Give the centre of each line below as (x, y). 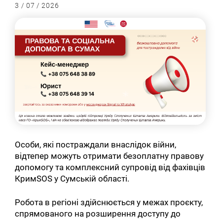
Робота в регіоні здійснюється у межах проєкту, (109, 202)
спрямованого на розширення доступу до (98, 213)
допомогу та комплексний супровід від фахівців (110, 167)
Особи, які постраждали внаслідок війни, (96, 144)
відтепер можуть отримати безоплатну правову (110, 156)
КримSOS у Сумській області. (73, 178)
